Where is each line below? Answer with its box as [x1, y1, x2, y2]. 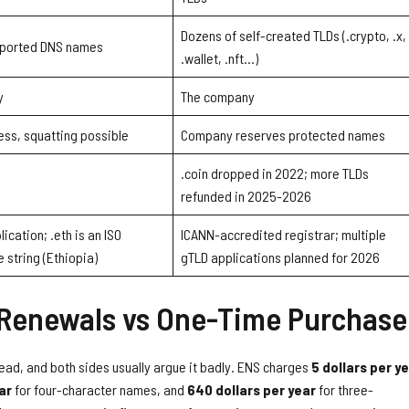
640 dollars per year [187, 381, 316, 399]
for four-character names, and [12, 381, 187, 399]
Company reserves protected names [181, 126, 385, 144]
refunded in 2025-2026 [181, 187, 311, 205]
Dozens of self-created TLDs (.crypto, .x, [181, 26, 406, 45]
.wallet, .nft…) [181, 49, 258, 68]
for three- [316, 381, 373, 399]
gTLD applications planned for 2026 [181, 248, 380, 267]
